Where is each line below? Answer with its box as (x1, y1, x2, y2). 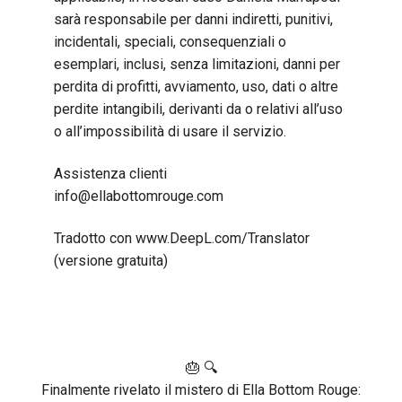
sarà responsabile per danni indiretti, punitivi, (54, 10, 333, 28)
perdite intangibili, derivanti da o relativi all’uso (54, 100, 343, 118)
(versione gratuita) (54, 252, 168, 270)
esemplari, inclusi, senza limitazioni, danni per (54, 55, 340, 73)
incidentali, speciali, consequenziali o (54, 32, 286, 50)
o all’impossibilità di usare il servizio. (54, 122, 286, 140)
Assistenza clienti (54, 165, 167, 183)
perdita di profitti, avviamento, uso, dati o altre (54, 77, 338, 95)
